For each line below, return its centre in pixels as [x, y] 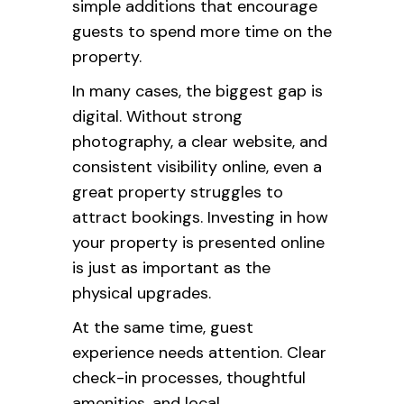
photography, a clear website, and [200, 142]
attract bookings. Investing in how [200, 217]
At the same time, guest [163, 327]
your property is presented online [198, 243]
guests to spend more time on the [202, 32]
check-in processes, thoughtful [189, 378]
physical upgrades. [142, 293]
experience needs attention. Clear [199, 353]
